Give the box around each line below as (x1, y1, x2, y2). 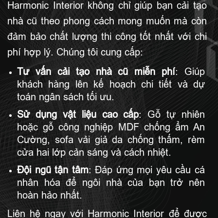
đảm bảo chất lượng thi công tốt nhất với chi (7, 31, 207, 42)
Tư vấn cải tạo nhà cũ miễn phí (17, 66, 176, 77)
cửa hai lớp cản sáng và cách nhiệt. (17, 147, 171, 158)
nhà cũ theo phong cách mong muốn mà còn (7, 16, 207, 27)
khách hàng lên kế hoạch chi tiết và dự (17, 79, 205, 90)
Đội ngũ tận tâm (17, 164, 89, 176)
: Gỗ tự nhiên (139, 109, 205, 120)
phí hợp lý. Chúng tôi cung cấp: (7, 47, 143, 58)
